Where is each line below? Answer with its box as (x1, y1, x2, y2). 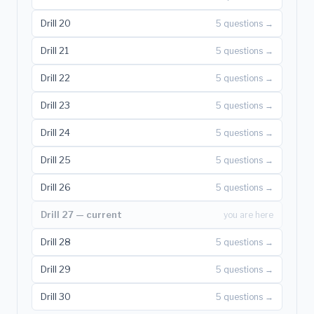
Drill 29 (41, 263, 71, 275)
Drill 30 (41, 290, 71, 302)
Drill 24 (41, 126, 70, 138)
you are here (224, 209, 273, 220)
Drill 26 (41, 181, 71, 193)
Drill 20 (41, 17, 71, 29)
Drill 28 (41, 235, 71, 247)
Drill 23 (41, 99, 70, 111)
